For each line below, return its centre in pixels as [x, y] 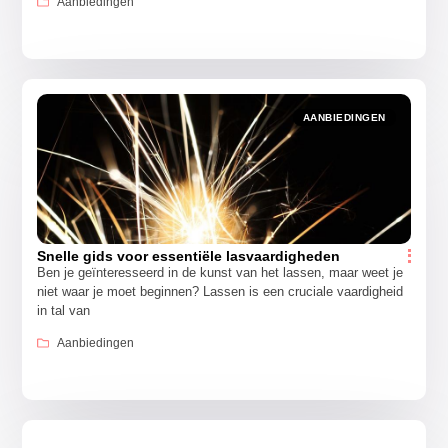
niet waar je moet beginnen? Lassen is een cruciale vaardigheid [220, 291]
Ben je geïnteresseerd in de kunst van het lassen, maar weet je [220, 272]
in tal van [64, 310]
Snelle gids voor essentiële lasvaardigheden [189, 255]
